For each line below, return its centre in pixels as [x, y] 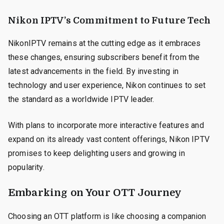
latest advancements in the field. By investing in [93, 71]
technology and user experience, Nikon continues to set [107, 85]
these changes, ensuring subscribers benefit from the [104, 57]
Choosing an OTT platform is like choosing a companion [107, 216]
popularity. [26, 167]
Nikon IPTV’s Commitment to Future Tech [109, 20]
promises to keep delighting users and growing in [96, 153]
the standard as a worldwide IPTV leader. [81, 99]
